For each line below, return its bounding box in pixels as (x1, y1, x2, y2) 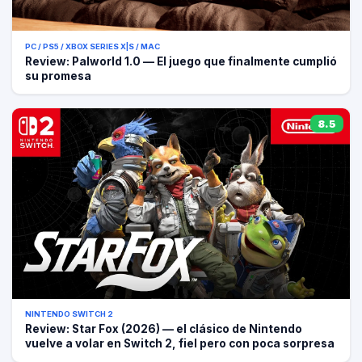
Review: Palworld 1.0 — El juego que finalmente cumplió (25, 54, 337, 68)
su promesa (25, 69, 91, 82)
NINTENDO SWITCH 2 (25, 309, 113, 319)
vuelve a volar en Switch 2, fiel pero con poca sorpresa (25, 337, 335, 351)
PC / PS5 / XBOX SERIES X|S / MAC (25, 41, 160, 51)
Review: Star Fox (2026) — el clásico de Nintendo (25, 322, 302, 336)
